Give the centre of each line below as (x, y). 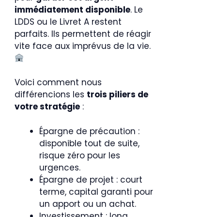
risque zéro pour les (80, 155)
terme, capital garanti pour (96, 192)
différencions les (51, 94)
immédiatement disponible (72, 10)
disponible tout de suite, (89, 143)
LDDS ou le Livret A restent (68, 22)
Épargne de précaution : (89, 131)
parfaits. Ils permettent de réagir (83, 34)
